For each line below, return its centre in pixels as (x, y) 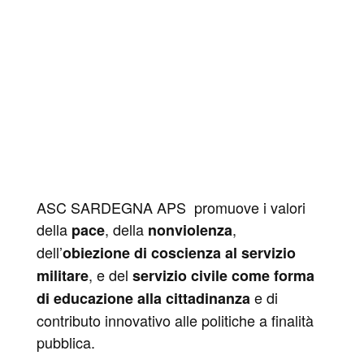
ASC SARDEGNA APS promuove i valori (171, 207)
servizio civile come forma (223, 275)
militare (62, 275)
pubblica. (65, 342)
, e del (110, 274)
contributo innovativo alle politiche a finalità (175, 320)
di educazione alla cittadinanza (143, 298)
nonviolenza (190, 230)
